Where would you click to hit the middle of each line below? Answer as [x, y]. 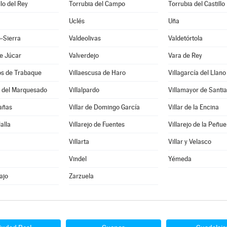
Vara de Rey [185, 55]
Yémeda [180, 159]
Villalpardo [84, 90]
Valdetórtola [185, 38]
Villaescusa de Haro [97, 73]
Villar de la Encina [193, 107]
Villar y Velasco [190, 142]
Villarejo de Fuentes [97, 124]
